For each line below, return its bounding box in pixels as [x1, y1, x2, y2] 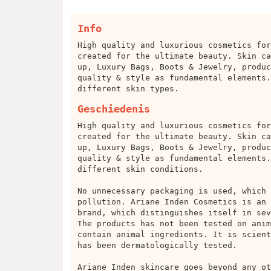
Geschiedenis [77, 102, 150, 115]
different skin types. [77, 83, 179, 93]
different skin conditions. [77, 164, 203, 174]
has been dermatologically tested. [77, 240, 237, 250]
